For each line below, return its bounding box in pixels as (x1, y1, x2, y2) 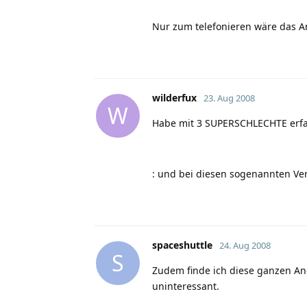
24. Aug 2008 (219, 238, 271, 251)
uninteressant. (152, 279, 219, 293)
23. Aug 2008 (204, 91, 255, 104)
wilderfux (152, 90, 197, 104)
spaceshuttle (152, 238, 212, 251)
